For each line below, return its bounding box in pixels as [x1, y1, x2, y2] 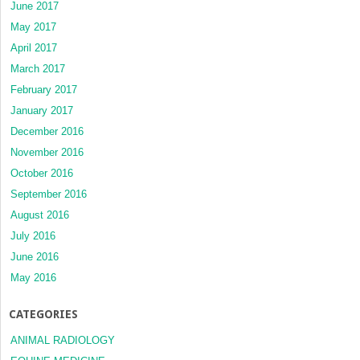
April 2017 [10, 41, 57, 54]
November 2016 [10, 145, 84, 158]
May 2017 [10, 20, 56, 33]
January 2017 [10, 104, 73, 117]
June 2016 [10, 250, 59, 263]
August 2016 [10, 208, 69, 221]
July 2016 [10, 229, 55, 242]
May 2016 [10, 271, 56, 284]
